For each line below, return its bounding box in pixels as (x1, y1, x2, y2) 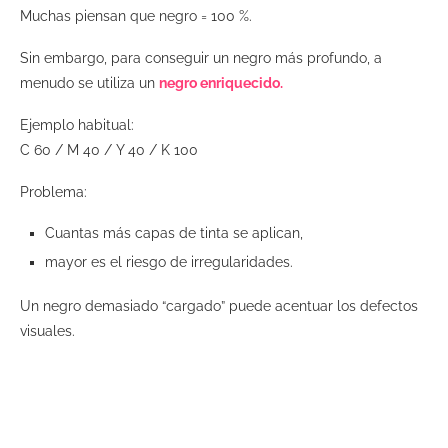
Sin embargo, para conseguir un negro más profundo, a (20, 49, 382, 66)
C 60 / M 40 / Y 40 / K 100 (20, 141, 202, 158)
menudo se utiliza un (20, 74, 159, 91)
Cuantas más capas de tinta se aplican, (45, 224, 307, 241)
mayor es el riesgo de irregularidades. (45, 253, 297, 270)
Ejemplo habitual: (20, 116, 138, 133)
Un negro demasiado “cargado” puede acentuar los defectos (20, 297, 418, 314)
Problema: (20, 183, 91, 200)
